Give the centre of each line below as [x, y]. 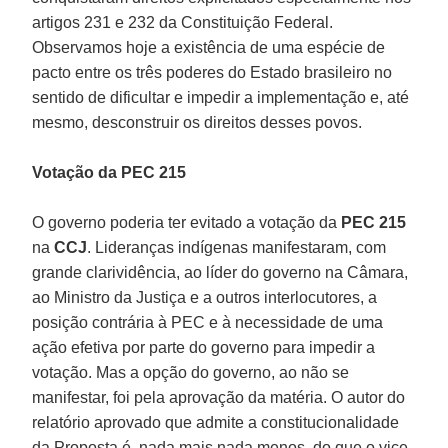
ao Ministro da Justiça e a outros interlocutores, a [205, 297]
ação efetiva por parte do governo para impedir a [204, 347]
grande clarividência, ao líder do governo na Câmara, [220, 272]
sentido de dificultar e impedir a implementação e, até [221, 97]
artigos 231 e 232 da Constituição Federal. [183, 22]
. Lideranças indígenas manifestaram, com [237, 247]
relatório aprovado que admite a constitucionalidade [216, 422]
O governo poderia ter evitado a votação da [187, 222]
